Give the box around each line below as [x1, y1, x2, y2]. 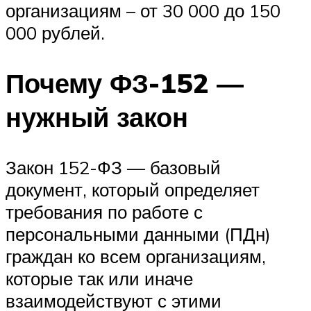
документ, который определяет [6, 178, 260, 201]
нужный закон [6, 99, 188, 134]
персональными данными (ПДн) [6, 222, 271, 245]
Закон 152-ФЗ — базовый [6, 155, 221, 178]
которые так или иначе [6, 267, 193, 289]
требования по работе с [6, 200, 203, 223]
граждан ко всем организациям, [6, 244, 266, 267]
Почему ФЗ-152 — [6, 65, 244, 100]
